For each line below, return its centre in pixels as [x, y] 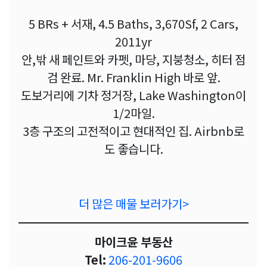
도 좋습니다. [133, 149]
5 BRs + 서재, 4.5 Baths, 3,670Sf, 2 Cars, [133, 24]
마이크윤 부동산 [133, 242]
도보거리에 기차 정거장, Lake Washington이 [133, 95]
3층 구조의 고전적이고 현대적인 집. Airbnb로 [133, 131]
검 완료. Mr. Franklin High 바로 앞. [133, 77]
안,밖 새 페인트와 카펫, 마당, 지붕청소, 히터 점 [133, 60]
